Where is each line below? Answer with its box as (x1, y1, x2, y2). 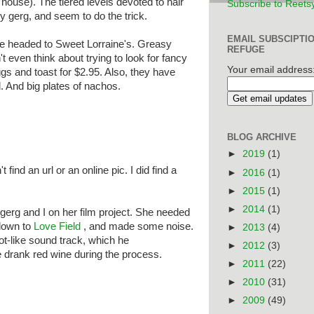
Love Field (34, 221, 83, 232)
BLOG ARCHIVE (227, 131, 296, 142)
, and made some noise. (83, 221, 193, 232)
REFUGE (227, 43, 265, 55)
